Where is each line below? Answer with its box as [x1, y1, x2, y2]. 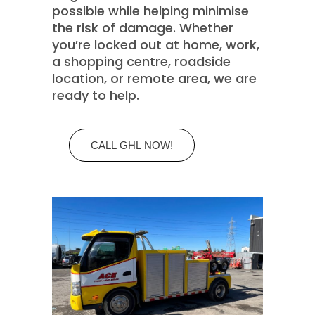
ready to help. [52, 86, 139, 104]
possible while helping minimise [52, 2, 249, 20]
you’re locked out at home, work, [52, 36, 259, 53]
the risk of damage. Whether [52, 19, 233, 37]
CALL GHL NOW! [91, 139, 173, 151]
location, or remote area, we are [52, 70, 257, 87]
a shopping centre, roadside [52, 53, 231, 70]
